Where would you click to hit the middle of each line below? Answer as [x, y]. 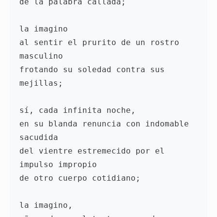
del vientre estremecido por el [92, 151]
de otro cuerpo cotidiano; [82, 178]
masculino [44, 56]
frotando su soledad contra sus [92, 70]
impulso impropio [58, 165]
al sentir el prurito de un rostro [99, 43]
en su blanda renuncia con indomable [104, 124]
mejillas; [41, 83]
